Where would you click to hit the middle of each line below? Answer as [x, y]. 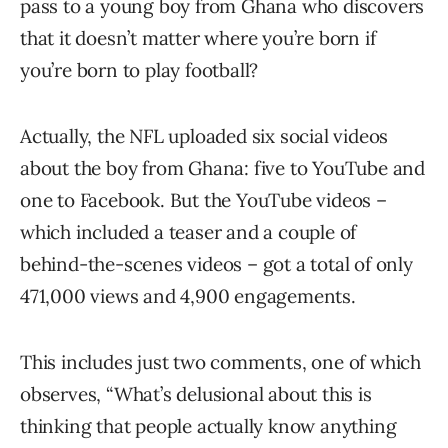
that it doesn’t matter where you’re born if [198, 37]
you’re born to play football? [139, 69]
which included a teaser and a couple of [188, 231]
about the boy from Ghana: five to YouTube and [222, 167]
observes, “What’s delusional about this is [196, 393]
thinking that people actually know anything [208, 425]
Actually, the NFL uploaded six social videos [204, 135]
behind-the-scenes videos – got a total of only [216, 263]
